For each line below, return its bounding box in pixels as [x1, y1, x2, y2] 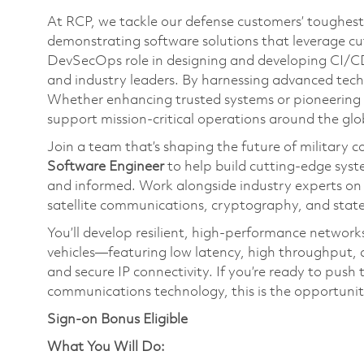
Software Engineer [47, 160, 164, 174]
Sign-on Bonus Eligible [47, 313, 188, 327]
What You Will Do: [47, 340, 165, 354]
